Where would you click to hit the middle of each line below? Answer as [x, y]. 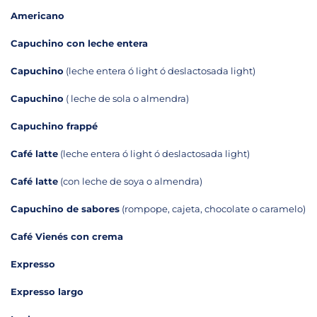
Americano [38, 15]
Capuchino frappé [54, 126]
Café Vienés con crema [67, 236]
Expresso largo [47, 291]
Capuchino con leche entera [79, 43]
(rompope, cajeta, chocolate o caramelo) [213, 208]
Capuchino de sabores [65, 208]
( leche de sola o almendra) [126, 98]
